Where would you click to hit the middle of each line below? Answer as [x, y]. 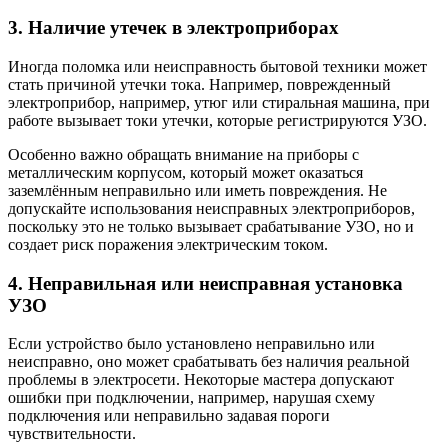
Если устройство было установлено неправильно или [191, 344]
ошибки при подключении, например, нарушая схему [191, 398]
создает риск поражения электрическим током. [168, 245]
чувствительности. [72, 434]
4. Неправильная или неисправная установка [205, 283]
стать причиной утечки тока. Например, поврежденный [199, 85]
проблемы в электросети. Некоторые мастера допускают [201, 380]
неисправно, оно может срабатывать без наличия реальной [209, 362]
